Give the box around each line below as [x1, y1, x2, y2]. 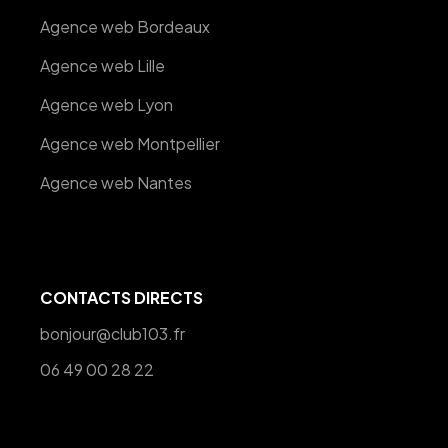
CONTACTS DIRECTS [40, 287, 204, 309]
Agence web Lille [40, 55, 166, 77]
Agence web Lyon [40, 94, 174, 116]
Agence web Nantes [40, 172, 193, 194]
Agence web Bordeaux [40, 16, 211, 38]
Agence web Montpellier [40, 133, 221, 155]
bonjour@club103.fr [40, 323, 186, 345]
